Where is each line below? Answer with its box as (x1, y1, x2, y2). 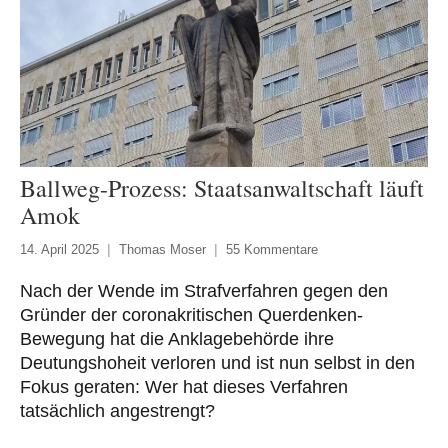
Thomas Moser (119, 241, 206, 257)
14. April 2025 (20, 241, 99, 257)
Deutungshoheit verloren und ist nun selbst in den (20, 352, 415, 373)
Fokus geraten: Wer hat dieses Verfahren (20, 376, 348, 397)
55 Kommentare (226, 241, 318, 257)
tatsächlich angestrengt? (20, 400, 215, 421)
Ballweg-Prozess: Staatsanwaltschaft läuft (20, 171, 424, 204)
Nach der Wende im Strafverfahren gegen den (20, 280, 388, 301)
